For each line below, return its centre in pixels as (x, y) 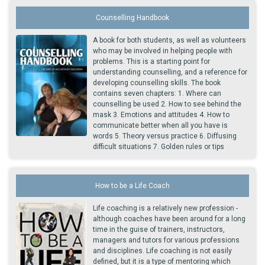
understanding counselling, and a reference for (170, 72)
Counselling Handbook (132, 18)
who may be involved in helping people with (163, 51)
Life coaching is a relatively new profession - (165, 208)
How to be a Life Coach (132, 186)
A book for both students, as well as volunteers (169, 40)
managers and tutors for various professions (166, 240)
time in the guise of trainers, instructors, (159, 230)
